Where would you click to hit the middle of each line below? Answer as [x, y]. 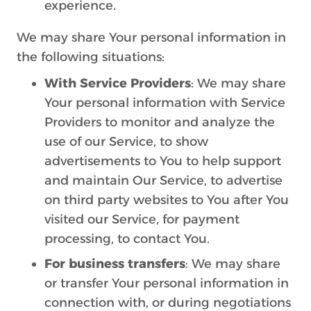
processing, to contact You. [127, 239]
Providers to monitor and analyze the [160, 122]
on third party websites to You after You [167, 200]
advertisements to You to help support [163, 161]
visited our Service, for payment [142, 219]
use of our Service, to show [126, 142]
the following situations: [91, 57]
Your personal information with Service [165, 103]
